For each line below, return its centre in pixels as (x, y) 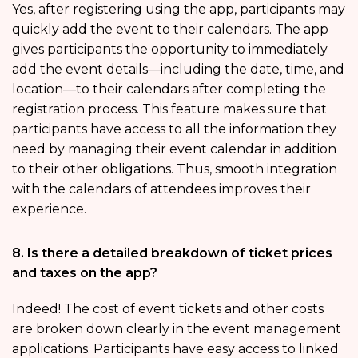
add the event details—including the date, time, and (178, 69)
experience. (49, 209)
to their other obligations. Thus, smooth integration (175, 169)
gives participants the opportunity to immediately (170, 49)
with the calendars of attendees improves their (161, 189)
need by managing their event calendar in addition (174, 149)
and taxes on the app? (85, 272)
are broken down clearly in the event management (177, 328)
